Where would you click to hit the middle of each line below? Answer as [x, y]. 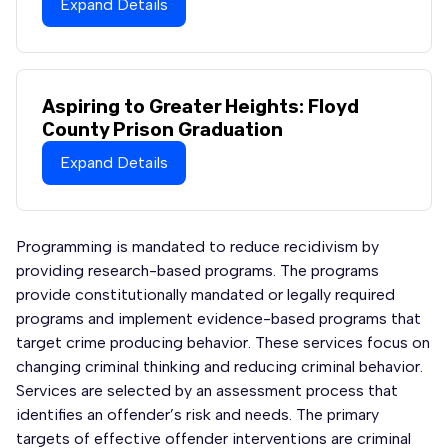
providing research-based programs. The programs [197, 270]
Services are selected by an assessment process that [207, 390]
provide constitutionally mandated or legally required [205, 294]
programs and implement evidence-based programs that [218, 318]
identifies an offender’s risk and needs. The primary [197, 414]
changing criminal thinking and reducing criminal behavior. [219, 366]
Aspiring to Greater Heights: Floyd [200, 106]
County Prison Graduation [162, 129]
